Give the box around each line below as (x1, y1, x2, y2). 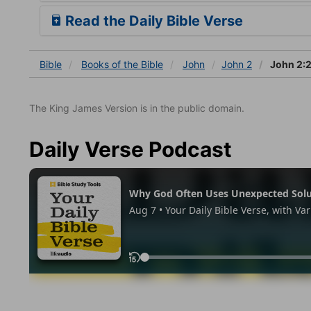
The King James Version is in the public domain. (29, 101, 244, 114)
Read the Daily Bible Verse (62, 12, 243, 29)
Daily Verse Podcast (29, 136, 232, 162)
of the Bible (112, 58, 163, 70)
